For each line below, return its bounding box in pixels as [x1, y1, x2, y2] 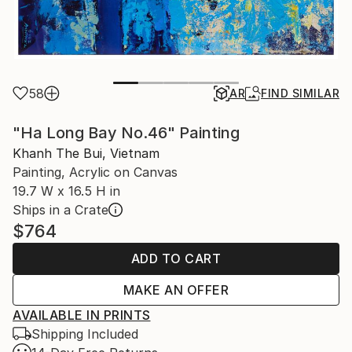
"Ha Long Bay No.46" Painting [13, 123, 240, 142]
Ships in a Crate [13, 201, 108, 218]
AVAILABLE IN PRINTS [13, 306, 151, 323]
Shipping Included [31, 325, 138, 342]
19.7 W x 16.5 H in [13, 182, 120, 199]
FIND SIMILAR [261, 86, 339, 100]
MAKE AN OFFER [123, 281, 229, 298]
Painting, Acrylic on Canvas [13, 163, 178, 180]
